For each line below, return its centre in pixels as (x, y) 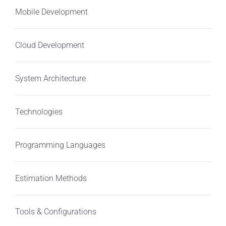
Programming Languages (60, 145)
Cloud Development (49, 45)
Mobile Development (51, 12)
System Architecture (50, 78)
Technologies (39, 111)
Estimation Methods (51, 178)
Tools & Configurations (55, 211)
